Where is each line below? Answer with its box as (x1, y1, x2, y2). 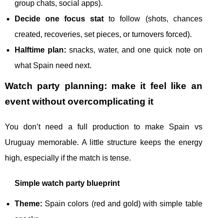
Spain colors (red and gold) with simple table (42, 200, 202, 208)
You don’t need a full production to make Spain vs (5, 123, 202, 131)
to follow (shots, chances (104, 15, 202, 23)
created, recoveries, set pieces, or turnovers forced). (15, 30, 192, 38)
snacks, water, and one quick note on (66, 46, 202, 54)
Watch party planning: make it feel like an (5, 81, 202, 91)
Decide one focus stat (15, 15, 104, 23)
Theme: (15, 200, 42, 208)
